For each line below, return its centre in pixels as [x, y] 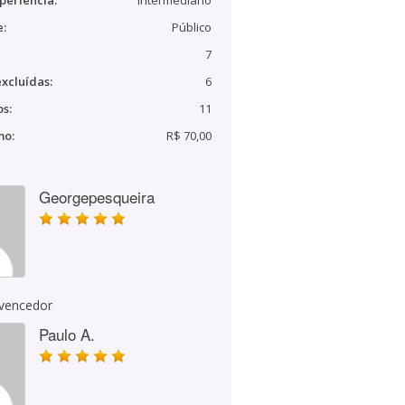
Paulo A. [67, 334]
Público [192, 27]
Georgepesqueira [97, 197]
